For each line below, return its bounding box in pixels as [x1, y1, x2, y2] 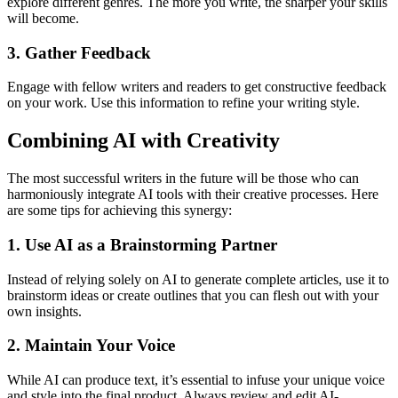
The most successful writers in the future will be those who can [7, 171, 359, 187]
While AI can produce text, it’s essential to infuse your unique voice [7, 372, 385, 388]
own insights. [7, 303, 82, 319]
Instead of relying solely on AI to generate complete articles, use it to [7, 271, 389, 287]
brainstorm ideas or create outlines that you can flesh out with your [7, 287, 378, 303]
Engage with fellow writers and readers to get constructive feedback [7, 79, 386, 95]
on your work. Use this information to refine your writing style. [7, 95, 360, 111]
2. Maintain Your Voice [7, 336, 175, 355]
